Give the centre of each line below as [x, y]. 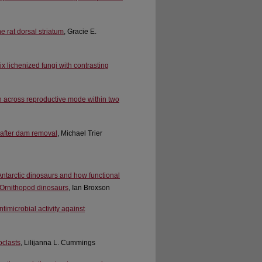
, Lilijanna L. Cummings [58, 243]
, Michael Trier [80, 133]
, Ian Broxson [89, 187]
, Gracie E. [80, 31]
